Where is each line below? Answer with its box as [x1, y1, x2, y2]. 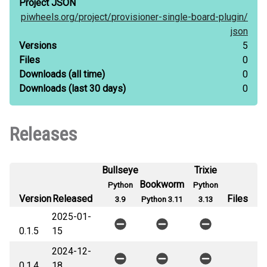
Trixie [194, 164, 217, 176]
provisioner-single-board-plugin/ [111, 11, 248, 23]
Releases [10, 123, 77, 145]
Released [52, 193, 92, 204]
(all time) [66, 69, 105, 80]
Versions [19, 40, 57, 51]
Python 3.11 [141, 195, 182, 204]
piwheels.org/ [21, 11, 79, 23]
